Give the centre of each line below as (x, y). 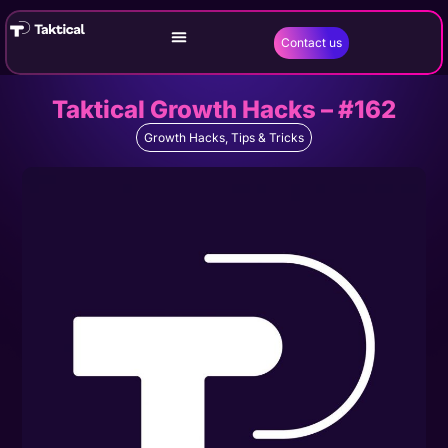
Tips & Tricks (267, 137)
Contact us (311, 42)
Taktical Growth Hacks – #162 (224, 109)
